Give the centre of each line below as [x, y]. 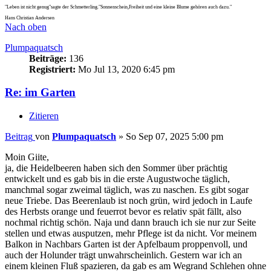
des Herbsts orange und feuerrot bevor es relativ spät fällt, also [123, 211]
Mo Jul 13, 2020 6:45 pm [125, 69]
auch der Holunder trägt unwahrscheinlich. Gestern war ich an [123, 255]
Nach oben [26, 27]
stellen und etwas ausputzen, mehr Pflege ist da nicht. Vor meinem [131, 233]
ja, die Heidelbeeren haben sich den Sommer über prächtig [116, 168]
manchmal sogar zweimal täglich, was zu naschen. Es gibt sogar [127, 190]
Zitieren [44, 116]
